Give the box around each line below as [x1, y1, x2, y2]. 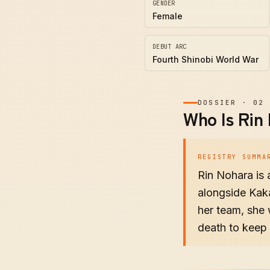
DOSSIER [198, 98, 237, 107]
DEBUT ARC [152, 42, 187, 51]
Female [152, 11, 183, 21]
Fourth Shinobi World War [152, 54, 259, 64]
